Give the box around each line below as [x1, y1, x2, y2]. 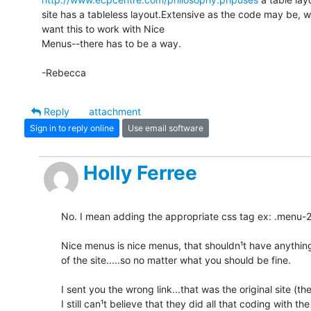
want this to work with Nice [42, 23, 165, 35]
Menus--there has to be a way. [42, 37, 181, 50]
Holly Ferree [83, 161, 197, 185]
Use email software [128, 122, 203, 133]
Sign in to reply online [30, 122, 114, 133]
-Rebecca [42, 67, 86, 79]
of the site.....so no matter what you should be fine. [61, 254, 291, 267]
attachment [89, 106, 141, 118]
